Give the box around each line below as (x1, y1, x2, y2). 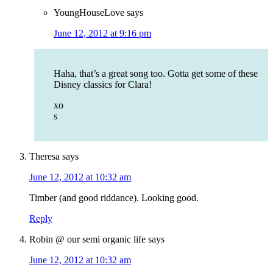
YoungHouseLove (54, 7, 124, 18)
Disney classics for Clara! (54, 79, 152, 90)
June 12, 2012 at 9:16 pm (54, 28, 151, 39)
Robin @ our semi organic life (29, 234, 146, 245)
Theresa (29, 151, 60, 162)
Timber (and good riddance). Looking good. (29, 193, 199, 204)
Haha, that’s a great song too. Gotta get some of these (54, 68, 258, 79)
